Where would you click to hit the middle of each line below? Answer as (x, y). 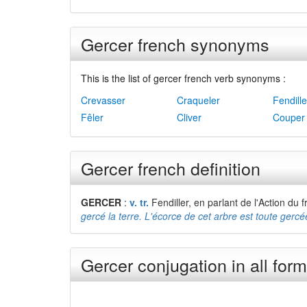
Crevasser (103, 100)
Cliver (189, 117)
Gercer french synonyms (175, 44)
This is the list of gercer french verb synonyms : (183, 78)
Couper (289, 117)
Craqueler (198, 100)
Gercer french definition (171, 168)
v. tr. (139, 202)
